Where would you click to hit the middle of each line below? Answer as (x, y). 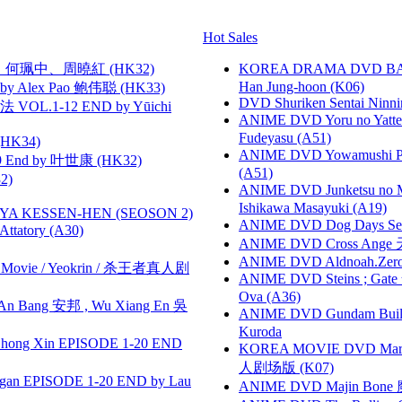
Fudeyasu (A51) (285, 137)
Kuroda (260, 331)
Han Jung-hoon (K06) (301, 86)
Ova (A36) (270, 296)
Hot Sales (230, 37)
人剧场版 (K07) (286, 367)
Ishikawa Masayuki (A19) (313, 207)
